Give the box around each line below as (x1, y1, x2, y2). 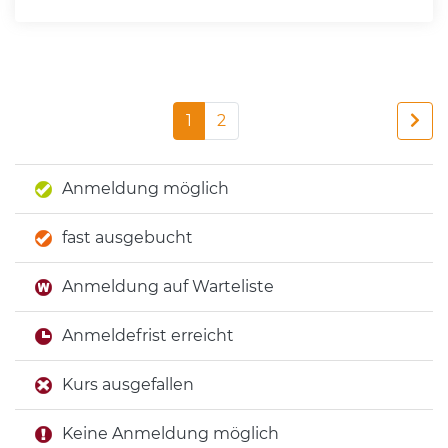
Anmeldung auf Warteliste (62, 277, 274, 296)
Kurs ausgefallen (62, 375, 194, 394)
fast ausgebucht (62, 228, 193, 247)
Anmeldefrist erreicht (62, 326, 234, 345)
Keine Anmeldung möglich (62, 424, 279, 443)
